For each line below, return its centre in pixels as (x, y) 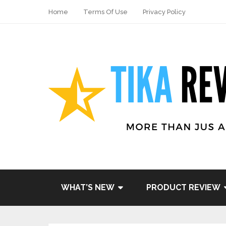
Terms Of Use (105, 12)
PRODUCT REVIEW (183, 187)
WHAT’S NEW (88, 187)
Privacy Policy (164, 12)
